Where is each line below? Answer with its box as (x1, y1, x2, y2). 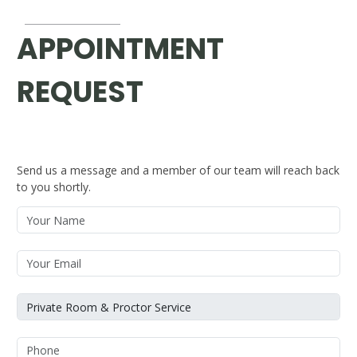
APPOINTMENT (17, 29, 224, 70)
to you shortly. (17, 179, 91, 195)
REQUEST (17, 72, 143, 113)
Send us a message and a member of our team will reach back (17, 163, 339, 178)
